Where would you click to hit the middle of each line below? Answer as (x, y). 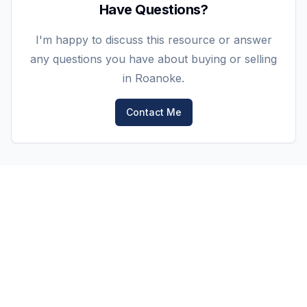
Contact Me (153, 112)
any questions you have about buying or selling (153, 59)
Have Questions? (153, 10)
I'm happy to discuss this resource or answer (153, 40)
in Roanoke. (153, 78)
